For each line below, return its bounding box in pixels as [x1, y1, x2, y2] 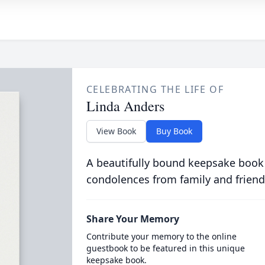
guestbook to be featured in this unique [86, 243, 245, 254]
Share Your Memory [86, 212, 179, 225]
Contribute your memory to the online [86, 231, 237, 242]
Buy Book [156, 125, 192, 137]
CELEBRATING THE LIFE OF [86, 83, 224, 96]
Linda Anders [86, 96, 164, 115]
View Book [96, 125, 136, 137]
